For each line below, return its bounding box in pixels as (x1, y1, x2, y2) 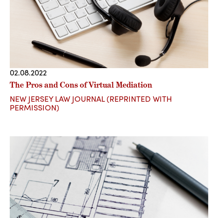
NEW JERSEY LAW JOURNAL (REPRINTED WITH (10, 93, 172, 105)
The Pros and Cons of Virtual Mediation (10, 80, 152, 91)
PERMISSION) (10, 102, 59, 113)
